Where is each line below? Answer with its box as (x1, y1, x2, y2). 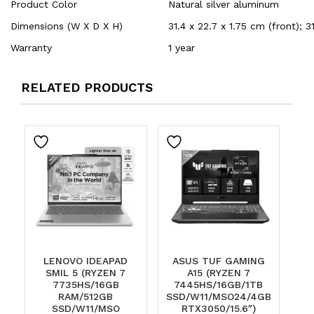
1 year (168, 42, 195, 54)
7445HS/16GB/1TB (174, 278, 264, 290)
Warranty (11, 42, 52, 54)
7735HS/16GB (52, 278, 119, 290)
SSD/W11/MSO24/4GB (165, 290, 271, 302)
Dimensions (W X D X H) (11, 20, 123, 32)
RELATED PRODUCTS (21, 80, 153, 95)
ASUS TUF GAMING (172, 254, 265, 266)
